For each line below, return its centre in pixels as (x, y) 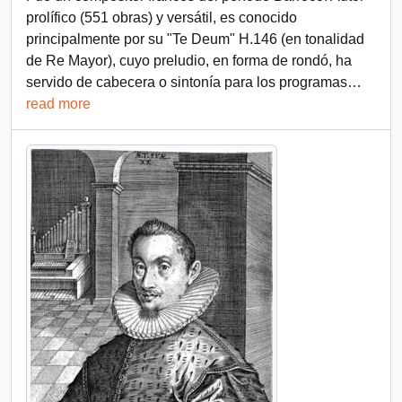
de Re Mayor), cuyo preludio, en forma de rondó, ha (189, 61)
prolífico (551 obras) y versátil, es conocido (162, 17)
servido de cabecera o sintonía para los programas (187, 82)
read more (58, 104)
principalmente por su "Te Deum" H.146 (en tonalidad (195, 39)
